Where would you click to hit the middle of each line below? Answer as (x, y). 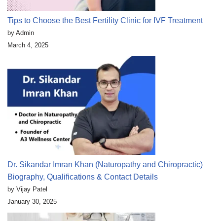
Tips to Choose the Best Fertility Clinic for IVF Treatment (105, 21)
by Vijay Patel (27, 189)
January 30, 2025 (32, 202)
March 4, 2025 (28, 45)
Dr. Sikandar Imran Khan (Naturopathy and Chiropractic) (105, 165)
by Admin (21, 33)
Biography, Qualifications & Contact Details (83, 177)
